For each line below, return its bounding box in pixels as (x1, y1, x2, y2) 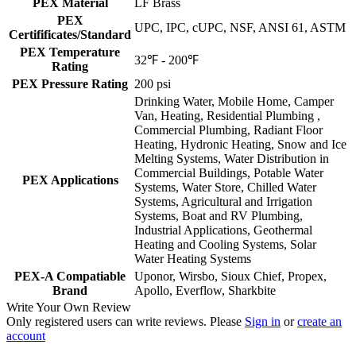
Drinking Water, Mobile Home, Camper (134, 94, 334, 108)
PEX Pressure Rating (12, 76, 128, 91)
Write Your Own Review (6, 300, 131, 314)
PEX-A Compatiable (14, 269, 126, 283)
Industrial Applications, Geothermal (134, 222, 312, 237)
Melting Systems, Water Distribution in (134, 151, 329, 165)
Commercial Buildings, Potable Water (134, 165, 323, 180)
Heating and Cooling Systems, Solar (134, 237, 316, 251)
